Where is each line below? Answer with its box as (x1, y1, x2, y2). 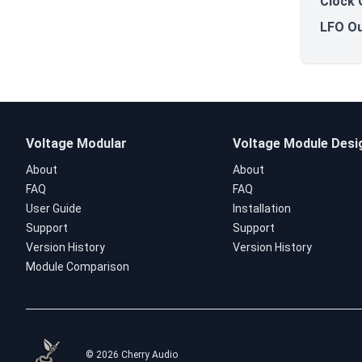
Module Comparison (26, 260, 129, 273)
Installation (233, 202, 291, 215)
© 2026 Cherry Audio (86, 349, 178, 360)
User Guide (26, 202, 82, 215)
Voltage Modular (26, 136, 127, 151)
